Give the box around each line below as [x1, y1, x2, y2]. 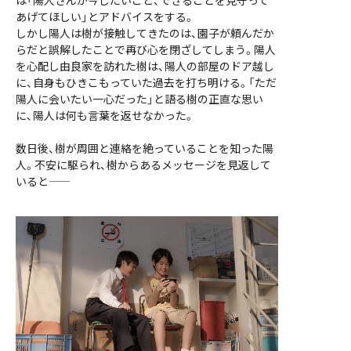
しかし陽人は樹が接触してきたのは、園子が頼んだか [16, 25, 274, 41]
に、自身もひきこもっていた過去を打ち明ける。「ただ [16, 74, 277, 90]
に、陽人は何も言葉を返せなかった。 [16, 107, 194, 123]
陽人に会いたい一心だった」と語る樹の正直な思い [16, 91, 263, 107]
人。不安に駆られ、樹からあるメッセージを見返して [16, 157, 271, 172]
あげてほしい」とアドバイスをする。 [16, 9, 194, 24]
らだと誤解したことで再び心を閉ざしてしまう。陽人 [16, 42, 276, 57]
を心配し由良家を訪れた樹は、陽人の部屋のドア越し [16, 58, 274, 74]
